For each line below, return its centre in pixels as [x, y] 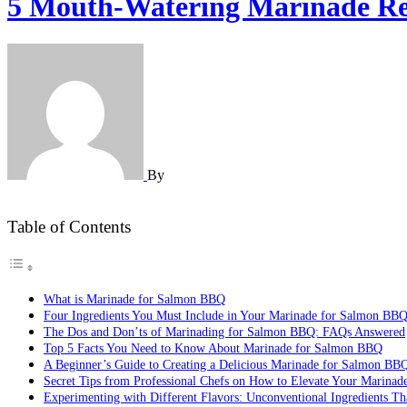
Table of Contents [74, 227]
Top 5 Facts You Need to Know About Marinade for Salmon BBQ [213, 348]
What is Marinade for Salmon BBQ [134, 299]
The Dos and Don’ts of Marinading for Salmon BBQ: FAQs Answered [224, 332]
